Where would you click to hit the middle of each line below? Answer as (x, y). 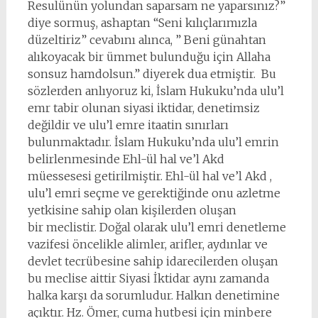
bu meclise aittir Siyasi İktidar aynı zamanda (148, 278)
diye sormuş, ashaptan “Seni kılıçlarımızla (142, 23)
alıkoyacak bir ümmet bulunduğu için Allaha (149, 57)
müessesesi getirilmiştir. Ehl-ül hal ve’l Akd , (149, 176)
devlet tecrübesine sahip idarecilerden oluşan (153, 261)
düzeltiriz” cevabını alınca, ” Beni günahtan (147, 40)
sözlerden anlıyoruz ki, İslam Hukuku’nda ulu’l (155, 91)
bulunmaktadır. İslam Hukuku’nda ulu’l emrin (153, 142)
